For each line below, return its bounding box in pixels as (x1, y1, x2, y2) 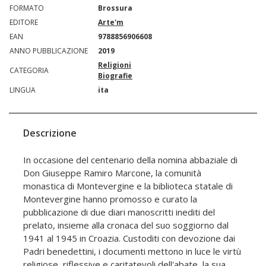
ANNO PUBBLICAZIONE (9, 45, 88, 56)
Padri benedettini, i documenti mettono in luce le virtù (23, 245, 241, 257)
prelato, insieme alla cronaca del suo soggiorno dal (23, 218, 229, 231)
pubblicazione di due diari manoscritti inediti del (23, 205, 215, 218)
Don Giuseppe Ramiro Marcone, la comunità (23, 166, 201, 179)
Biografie (98, 70, 132, 81)
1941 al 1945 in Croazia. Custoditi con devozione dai (23, 232, 235, 244)
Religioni (98, 59, 131, 70)
